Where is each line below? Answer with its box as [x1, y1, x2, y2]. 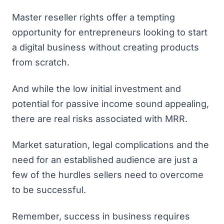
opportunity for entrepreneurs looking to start [12, 27, 207, 37]
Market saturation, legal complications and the [12, 139, 209, 150]
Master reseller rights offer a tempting [12, 12, 175, 22]
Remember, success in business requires [12, 210, 190, 221]
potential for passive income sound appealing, [12, 98, 209, 109]
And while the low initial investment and [12, 83, 181, 94]
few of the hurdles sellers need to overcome [12, 169, 203, 180]
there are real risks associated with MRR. [12, 113, 190, 124]
